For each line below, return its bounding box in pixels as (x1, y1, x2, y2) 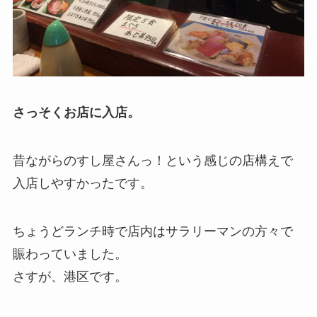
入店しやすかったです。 (12, 176, 153, 191)
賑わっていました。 (12, 247, 127, 262)
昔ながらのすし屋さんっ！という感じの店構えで (12, 154, 293, 168)
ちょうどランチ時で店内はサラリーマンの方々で (12, 224, 293, 239)
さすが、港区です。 (12, 270, 127, 284)
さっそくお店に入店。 (12, 105, 140, 120)
